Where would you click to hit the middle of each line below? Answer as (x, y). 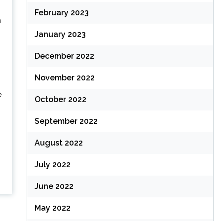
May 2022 (52, 208)
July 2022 (52, 165)
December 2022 (64, 56)
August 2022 (58, 143)
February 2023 (61, 13)
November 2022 (64, 78)
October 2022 (60, 99)
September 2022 (66, 121)
